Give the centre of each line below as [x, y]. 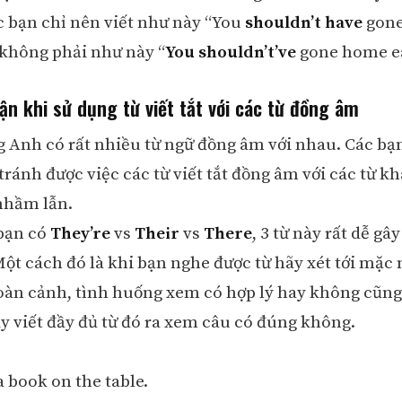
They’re [80, 234]
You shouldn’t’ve [230, 53]
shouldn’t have [303, 23]
